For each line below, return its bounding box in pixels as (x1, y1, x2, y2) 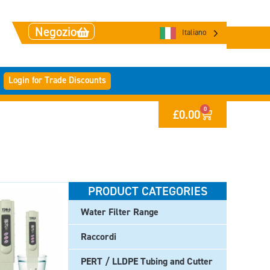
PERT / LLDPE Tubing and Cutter (81, 255, 213, 268)
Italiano (182, 27, 206, 37)
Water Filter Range (81, 206, 159, 218)
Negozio (35, 24, 77, 40)
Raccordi (81, 230, 116, 243)
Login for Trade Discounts (8, 74, 106, 86)
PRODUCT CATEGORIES (88, 183, 207, 199)
